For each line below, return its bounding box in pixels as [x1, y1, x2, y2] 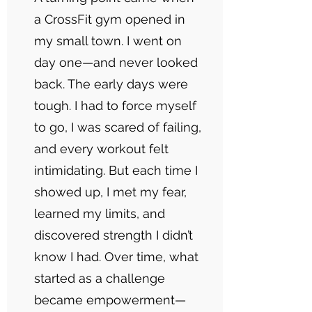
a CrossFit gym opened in [34, 12, 185, 26]
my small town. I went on [34, 33, 182, 48]
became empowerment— [34, 292, 186, 307]
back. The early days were [34, 77, 188, 91]
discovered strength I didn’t [34, 228, 193, 242]
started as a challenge [34, 271, 165, 286]
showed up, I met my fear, [34, 185, 187, 199]
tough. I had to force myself [34, 98, 196, 113]
